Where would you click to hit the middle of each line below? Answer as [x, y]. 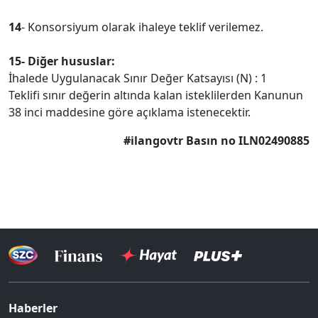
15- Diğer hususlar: [62, 61]
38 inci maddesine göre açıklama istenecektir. [130, 112]
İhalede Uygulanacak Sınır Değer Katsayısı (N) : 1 [138, 78]
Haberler [33, 308]
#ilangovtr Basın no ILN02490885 [216, 141]
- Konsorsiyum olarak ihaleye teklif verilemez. [142, 27]
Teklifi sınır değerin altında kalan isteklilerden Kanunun [156, 95]
